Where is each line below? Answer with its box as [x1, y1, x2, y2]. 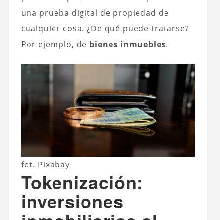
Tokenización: [21, 168, 143, 194]
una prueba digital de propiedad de [21, 7, 169, 19]
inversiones [21, 188, 124, 214]
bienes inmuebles [89, 39, 166, 50]
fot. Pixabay [21, 159, 70, 170]
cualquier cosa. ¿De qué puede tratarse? [21, 23, 189, 34]
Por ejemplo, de [21, 39, 89, 50]
